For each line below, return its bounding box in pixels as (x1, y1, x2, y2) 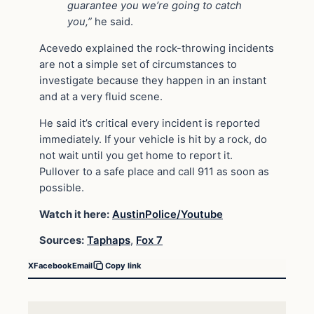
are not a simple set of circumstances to (39, 58, 237, 71)
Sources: (39, 234, 84, 247)
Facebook (34, 260, 72, 271)
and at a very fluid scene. (39, 90, 163, 104)
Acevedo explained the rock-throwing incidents (39, 42, 274, 55)
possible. (39, 181, 84, 194)
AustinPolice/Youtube (112, 207, 223, 221)
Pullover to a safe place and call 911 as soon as (39, 165, 269, 178)
